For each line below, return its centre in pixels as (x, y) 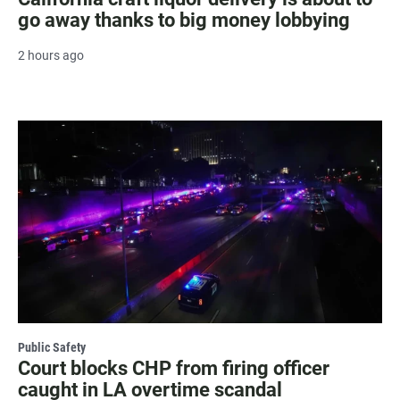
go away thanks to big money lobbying (184, 20)
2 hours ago (51, 55)
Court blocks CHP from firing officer (174, 368)
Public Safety (52, 347)
